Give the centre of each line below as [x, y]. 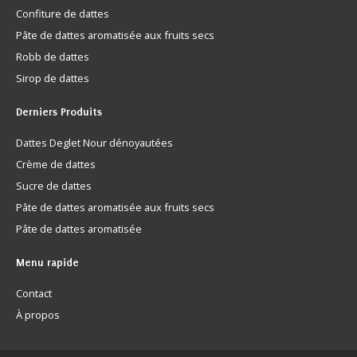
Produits [81, 112]
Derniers [38, 112]
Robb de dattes [53, 57]
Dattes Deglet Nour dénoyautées [94, 143]
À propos [38, 315]
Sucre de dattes [54, 186]
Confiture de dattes [63, 14]
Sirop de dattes [53, 78]
